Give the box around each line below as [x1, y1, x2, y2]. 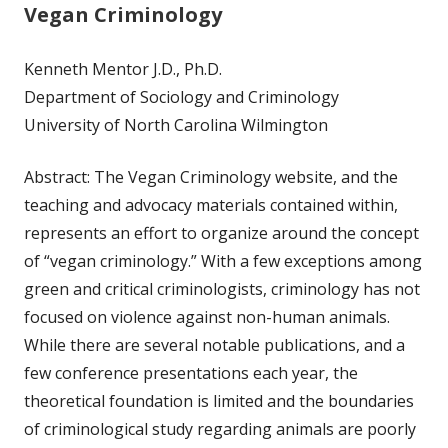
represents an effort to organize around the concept [24, 221, 419, 244]
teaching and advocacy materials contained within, [24, 193, 398, 216]
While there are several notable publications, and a [24, 333, 405, 356]
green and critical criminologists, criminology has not [24, 277, 420, 300]
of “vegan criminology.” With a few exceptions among [24, 249, 422, 272]
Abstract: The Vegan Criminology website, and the [24, 165, 398, 188]
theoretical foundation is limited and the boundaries [24, 389, 414, 412]
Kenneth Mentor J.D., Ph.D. [24, 57, 222, 80]
